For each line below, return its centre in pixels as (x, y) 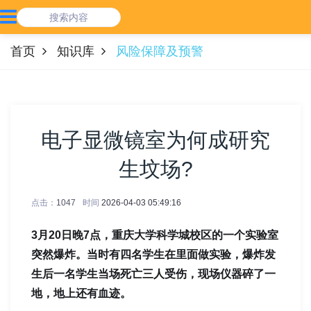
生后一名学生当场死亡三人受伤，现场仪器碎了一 (153, 274)
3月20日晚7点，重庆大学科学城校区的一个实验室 (155, 235)
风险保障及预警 (160, 51)
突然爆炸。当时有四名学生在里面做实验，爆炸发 (153, 254)
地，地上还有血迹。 (81, 293)
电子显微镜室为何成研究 (155, 140)
